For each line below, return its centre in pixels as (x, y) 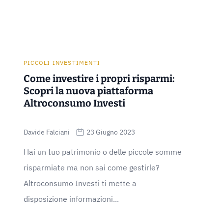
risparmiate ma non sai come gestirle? (92, 167)
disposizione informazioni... (71, 199)
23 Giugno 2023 (111, 132)
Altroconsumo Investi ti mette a (80, 183)
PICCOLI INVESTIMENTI (62, 63)
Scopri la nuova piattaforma (88, 91)
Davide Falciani (47, 132)
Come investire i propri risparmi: (99, 79)
